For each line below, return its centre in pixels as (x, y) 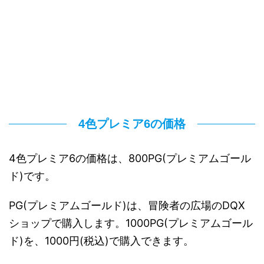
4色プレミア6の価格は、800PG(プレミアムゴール (130, 158)
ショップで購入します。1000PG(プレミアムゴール (131, 223)
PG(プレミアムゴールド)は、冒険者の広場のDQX (127, 205)
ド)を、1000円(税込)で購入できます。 (101, 240)
